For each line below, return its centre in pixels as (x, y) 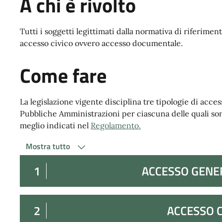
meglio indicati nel (55, 125)
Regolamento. (116, 125)
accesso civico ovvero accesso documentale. (101, 43)
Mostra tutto (49, 146)
